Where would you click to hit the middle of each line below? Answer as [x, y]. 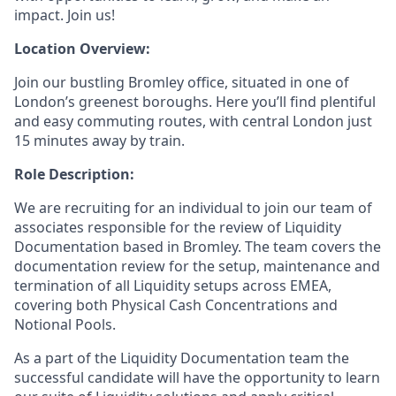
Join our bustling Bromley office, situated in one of [182, 82]
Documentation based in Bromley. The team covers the [198, 247]
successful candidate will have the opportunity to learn [197, 377]
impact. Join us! [65, 15]
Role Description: [74, 174]
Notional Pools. [65, 324]
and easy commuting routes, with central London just [193, 121]
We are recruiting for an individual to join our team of [193, 208]
